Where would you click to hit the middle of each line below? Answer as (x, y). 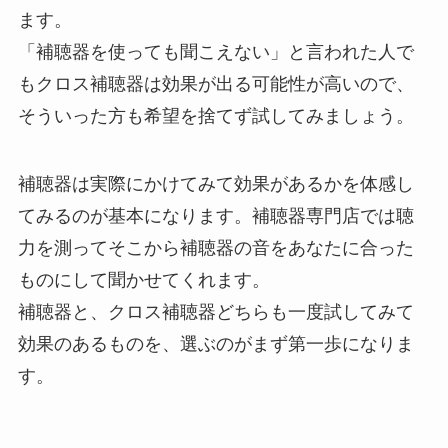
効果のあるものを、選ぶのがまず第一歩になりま (215, 343)
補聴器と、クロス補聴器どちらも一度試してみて (215, 311)
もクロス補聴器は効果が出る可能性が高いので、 (215, 84)
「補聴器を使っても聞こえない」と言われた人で (215, 52)
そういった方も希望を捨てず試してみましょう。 (215, 116)
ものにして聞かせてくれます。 (143, 279)
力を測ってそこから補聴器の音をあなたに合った (215, 247)
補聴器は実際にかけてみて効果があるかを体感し (215, 183)
